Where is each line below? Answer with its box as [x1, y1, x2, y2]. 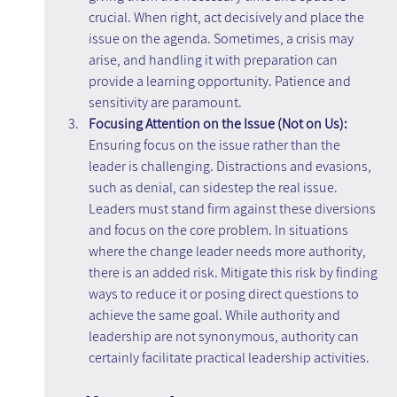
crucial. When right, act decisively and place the [88, 8, 367, 27]
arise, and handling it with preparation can [88, 51, 340, 70]
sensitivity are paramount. [88, 93, 242, 113]
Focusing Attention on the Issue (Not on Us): [88, 114, 350, 134]
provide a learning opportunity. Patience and [88, 72, 354, 91]
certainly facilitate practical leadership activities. [88, 348, 370, 368]
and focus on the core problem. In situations [88, 221, 351, 240]
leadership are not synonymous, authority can [88, 327, 362, 346]
